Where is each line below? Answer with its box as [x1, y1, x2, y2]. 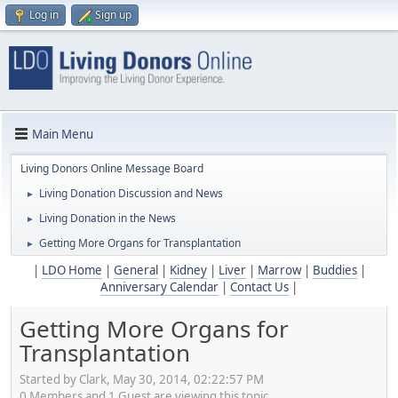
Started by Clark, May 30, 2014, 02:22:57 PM [20, 370, 264, 387]
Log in [29, 7, 59, 22]
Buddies [312, 262, 357, 279]
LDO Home [41, 262, 102, 279]
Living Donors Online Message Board [20, 161, 203, 177]
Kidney [169, 262, 207, 279]
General [113, 262, 158, 279]
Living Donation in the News [39, 211, 176, 227]
